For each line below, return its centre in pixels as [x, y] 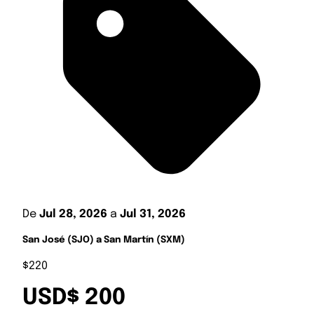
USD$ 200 [74, 299]
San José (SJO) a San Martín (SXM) [104, 240]
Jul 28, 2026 [73, 214]
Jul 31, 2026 [153, 214]
